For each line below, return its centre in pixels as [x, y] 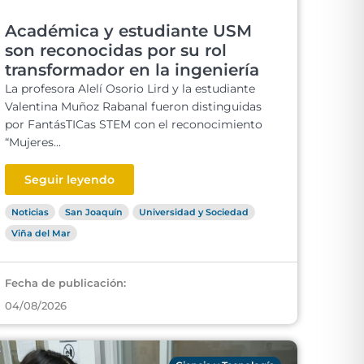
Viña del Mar [41, 233]
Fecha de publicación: [65, 283]
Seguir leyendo [69, 180]
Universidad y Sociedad [194, 212]
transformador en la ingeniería [132, 70]
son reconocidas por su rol [116, 50]
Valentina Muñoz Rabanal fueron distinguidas [133, 106]
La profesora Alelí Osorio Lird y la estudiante [130, 89]
